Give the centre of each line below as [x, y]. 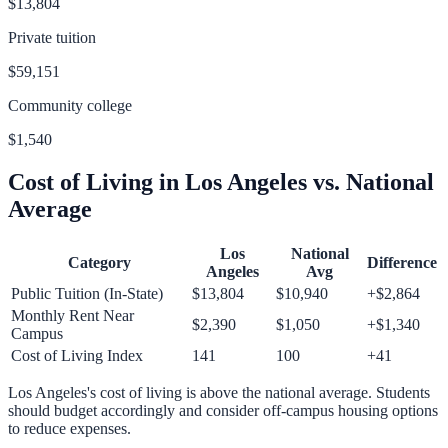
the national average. [307, 393]
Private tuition [52, 37]
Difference [402, 263]
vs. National [370, 181]
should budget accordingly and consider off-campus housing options [223, 411]
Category [99, 263]
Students [403, 393]
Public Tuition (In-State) [87, 294]
